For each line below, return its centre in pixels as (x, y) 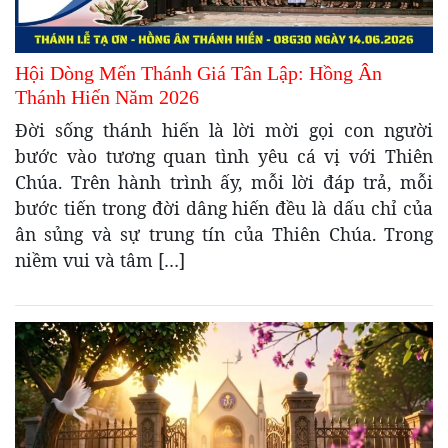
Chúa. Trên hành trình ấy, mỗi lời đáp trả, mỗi (224, 181)
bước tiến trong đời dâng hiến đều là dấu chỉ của (224, 207)
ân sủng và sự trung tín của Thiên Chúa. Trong (224, 233)
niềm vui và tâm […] (100, 259)
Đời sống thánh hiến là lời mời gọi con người (224, 129)
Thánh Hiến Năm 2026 (107, 96)
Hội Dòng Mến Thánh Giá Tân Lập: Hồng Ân (198, 72)
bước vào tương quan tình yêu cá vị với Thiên (224, 155)
